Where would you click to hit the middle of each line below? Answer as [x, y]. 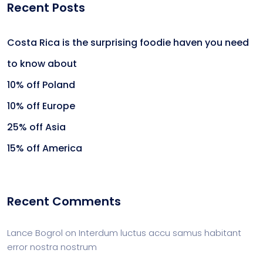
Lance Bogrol [35, 233]
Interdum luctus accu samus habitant [160, 233]
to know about [42, 64]
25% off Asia [36, 127]
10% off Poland [41, 85]
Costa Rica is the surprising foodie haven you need [128, 43]
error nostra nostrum [52, 247]
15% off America [45, 148]
